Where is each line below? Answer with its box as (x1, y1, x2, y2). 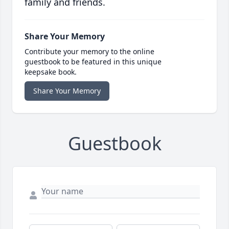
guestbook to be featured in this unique (25, 57, 162, 67)
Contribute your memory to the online (25, 47, 154, 57)
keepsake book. (25, 67, 77, 77)
